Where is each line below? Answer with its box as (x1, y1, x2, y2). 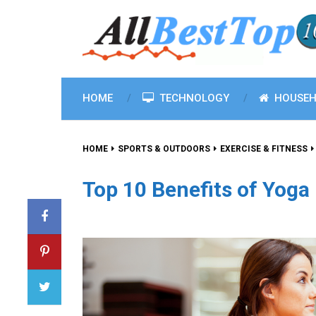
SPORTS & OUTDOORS (118, 144, 210, 154)
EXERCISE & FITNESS (220, 144, 308, 154)
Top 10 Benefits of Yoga (83, 177, 310, 202)
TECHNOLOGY (157, 92, 229, 104)
